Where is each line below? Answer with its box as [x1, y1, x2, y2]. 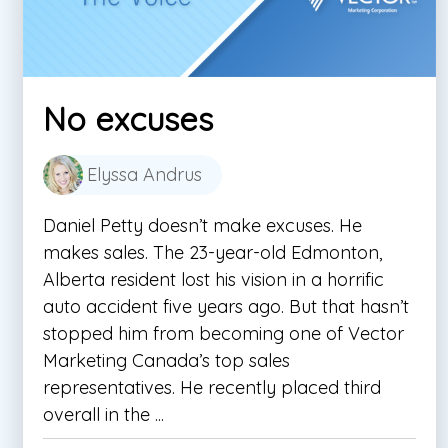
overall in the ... [43, 402, 164, 426]
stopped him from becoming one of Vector [43, 321, 404, 345]
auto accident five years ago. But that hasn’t [43, 294, 409, 318]
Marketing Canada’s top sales [43, 348, 290, 372]
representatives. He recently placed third [43, 375, 381, 399]
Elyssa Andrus [87, 162, 202, 186]
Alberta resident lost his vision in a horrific [43, 267, 384, 291]
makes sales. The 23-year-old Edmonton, [43, 240, 382, 264]
